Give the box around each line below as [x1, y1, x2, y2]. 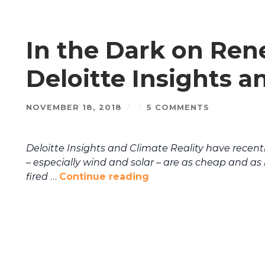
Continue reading [59, 171, 149, 183]
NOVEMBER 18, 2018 [25, 102, 122, 112]
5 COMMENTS [146, 102, 209, 112]
